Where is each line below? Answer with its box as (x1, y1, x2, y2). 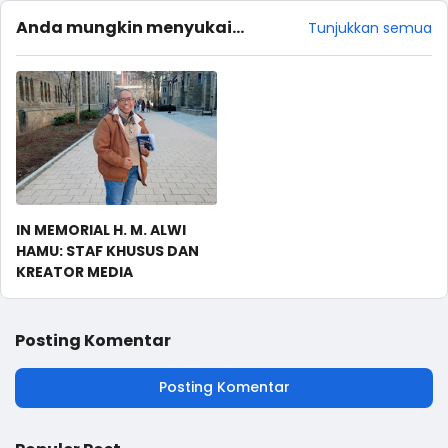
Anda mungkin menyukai (16, 16, 232, 40)
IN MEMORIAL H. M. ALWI (16, 219, 186, 240)
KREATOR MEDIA (16, 261, 133, 282)
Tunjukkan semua (308, 17, 432, 38)
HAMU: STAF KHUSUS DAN (16, 240, 199, 261)
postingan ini (16, 40, 130, 64)
